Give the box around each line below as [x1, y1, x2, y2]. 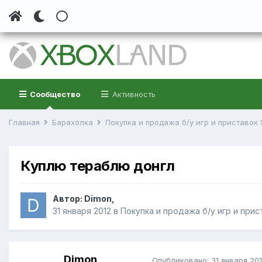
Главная [9, 118, 42, 127]
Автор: [53, 194, 84, 204]
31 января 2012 [53, 206, 111, 216]
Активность [110, 89, 156, 99]
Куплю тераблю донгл [20, 157, 175, 175]
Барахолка [52, 118, 95, 127]
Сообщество [28, 89, 80, 99]
